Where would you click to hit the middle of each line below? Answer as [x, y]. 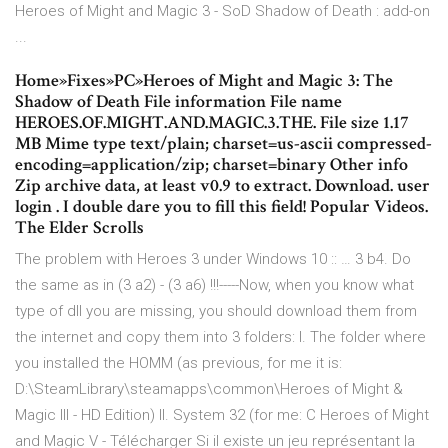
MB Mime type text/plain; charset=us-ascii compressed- [223, 144]
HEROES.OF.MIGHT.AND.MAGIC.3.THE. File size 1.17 [212, 123]
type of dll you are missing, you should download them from [216, 311]
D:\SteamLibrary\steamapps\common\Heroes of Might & [209, 389]
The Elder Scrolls [79, 228]
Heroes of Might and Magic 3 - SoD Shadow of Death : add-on [222, 11]
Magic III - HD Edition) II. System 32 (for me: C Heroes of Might [222, 415]
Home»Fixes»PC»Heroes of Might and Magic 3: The [204, 81]
